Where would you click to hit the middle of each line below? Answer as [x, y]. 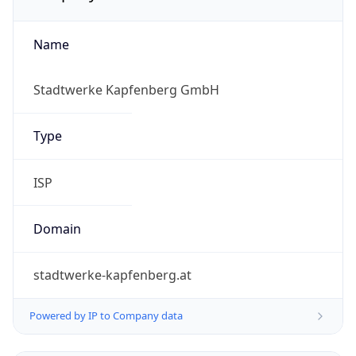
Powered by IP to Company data [106, 316]
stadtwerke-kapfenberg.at [112, 275]
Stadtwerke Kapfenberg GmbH [126, 90]
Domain [57, 228]
